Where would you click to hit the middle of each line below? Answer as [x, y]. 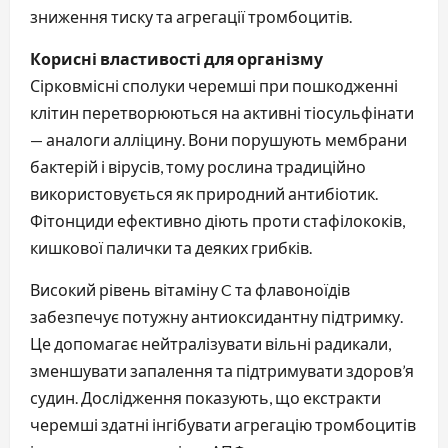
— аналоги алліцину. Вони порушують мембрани [218, 139]
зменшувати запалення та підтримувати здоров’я [222, 370]
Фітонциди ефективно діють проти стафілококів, [217, 220]
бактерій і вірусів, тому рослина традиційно [198, 166]
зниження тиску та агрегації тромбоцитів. [191, 16]
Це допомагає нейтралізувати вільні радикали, [210, 343]
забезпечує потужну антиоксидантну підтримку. [216, 316]
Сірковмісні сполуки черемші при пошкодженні [214, 85]
